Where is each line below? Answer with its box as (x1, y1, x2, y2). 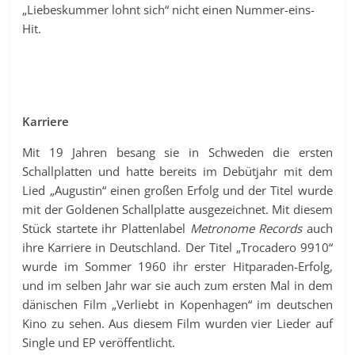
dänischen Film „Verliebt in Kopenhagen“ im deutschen (22, 296, 333, 312)
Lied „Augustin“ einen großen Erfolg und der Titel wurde (22, 182, 333, 198)
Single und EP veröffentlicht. (22, 334, 176, 350)
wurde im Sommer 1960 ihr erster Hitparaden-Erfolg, (22, 258, 333, 274)
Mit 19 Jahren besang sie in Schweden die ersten (22, 144, 333, 160)
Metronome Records (189, 220, 303, 236)
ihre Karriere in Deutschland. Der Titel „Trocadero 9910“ (22, 239, 333, 255)
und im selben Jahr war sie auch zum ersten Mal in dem (22, 277, 333, 293)
